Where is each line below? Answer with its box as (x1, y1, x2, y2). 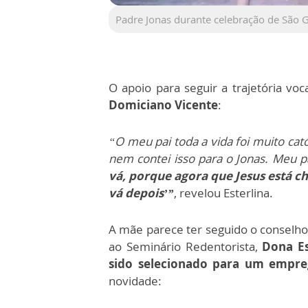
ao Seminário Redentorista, (109, 239, 263, 255)
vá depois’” (109, 185, 174, 201)
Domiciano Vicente (109, 97, 218, 113)
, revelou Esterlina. (174, 185, 273, 201)
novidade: (109, 273, 162, 289)
